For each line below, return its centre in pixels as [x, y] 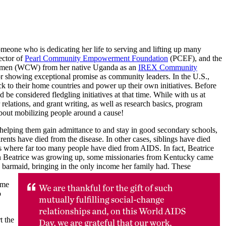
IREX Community [168, 67]
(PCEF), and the [195, 58]
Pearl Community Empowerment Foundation [96, 58]
